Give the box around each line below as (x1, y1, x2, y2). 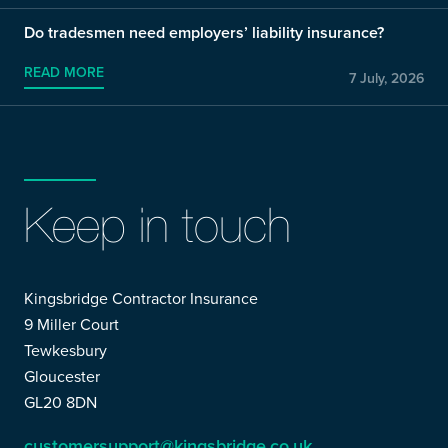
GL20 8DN (24, 390, 98, 413)
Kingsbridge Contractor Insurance (24, 286, 259, 309)
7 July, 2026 (348, 67, 424, 89)
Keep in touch (24, 196, 292, 252)
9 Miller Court (24, 312, 120, 335)
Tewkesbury (24, 338, 108, 361)
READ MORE (24, 61, 105, 83)
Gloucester (24, 364, 101, 387)
